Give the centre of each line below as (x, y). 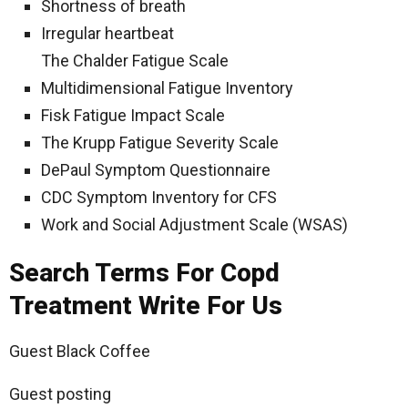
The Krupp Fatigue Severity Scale (160, 143)
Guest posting (60, 394)
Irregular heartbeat (107, 34)
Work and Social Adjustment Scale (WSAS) (194, 225)
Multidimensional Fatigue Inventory (167, 88)
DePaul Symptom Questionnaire (156, 170)
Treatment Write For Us (146, 306)
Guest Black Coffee (80, 352)
